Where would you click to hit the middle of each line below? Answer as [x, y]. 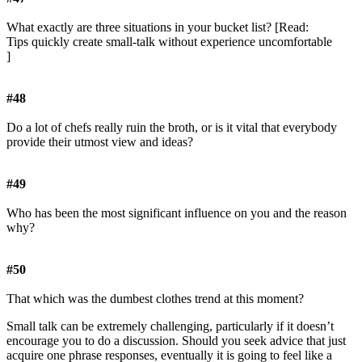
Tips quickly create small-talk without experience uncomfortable [169, 42]
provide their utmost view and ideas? [100, 142]
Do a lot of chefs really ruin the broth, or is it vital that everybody [172, 128]
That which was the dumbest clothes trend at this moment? [155, 299]
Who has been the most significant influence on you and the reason [177, 213]
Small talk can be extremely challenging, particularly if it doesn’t [170, 326]
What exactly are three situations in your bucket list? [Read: [158, 27]
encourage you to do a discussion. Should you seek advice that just [176, 341]
